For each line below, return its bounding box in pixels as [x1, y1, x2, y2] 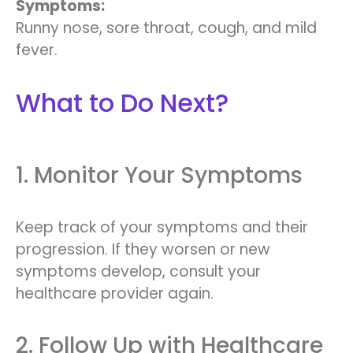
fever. [16, 39, 58, 61]
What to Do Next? [16, 85, 229, 121]
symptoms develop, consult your [16, 261, 261, 283]
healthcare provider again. [16, 283, 214, 305]
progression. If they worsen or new [16, 239, 270, 261]
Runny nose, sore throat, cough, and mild [16, 17, 317, 39]
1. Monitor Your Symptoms [16, 160, 303, 191]
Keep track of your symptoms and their [16, 217, 308, 239]
